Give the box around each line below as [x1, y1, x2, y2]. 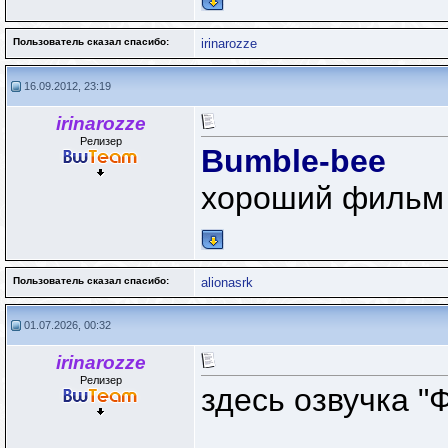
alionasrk [201, 275, 253, 290]
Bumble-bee [201, 143, 386, 180]
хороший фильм [201, 180, 444, 217]
